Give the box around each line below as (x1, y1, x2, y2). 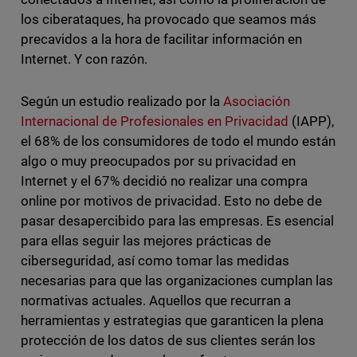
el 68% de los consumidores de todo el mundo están (20, 133, 336, 150)
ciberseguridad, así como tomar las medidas (20, 253, 290, 269)
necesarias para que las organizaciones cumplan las (20, 273, 334, 289)
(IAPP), (288, 113, 335, 130)
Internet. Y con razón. (20, 51, 151, 68)
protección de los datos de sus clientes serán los (20, 332, 316, 349)
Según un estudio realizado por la (20, 93, 224, 110)
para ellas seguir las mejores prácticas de (20, 233, 272, 249)
